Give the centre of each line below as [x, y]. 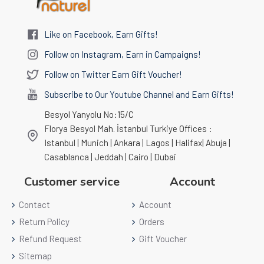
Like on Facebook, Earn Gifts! [101, 34]
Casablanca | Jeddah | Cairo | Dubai [110, 157]
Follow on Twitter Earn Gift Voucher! [113, 74]
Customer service [72, 182]
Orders [152, 222]
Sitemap [35, 256]
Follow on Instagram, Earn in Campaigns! [123, 54]
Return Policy [44, 222]
